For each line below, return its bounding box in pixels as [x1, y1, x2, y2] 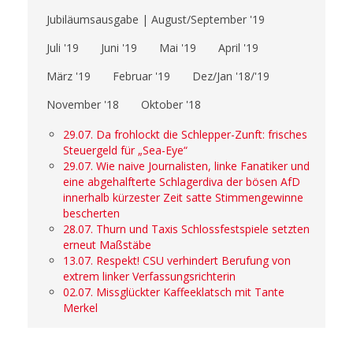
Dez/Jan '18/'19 [192, 69, 269, 84]
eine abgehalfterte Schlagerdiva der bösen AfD [63, 174, 300, 190]
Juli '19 [46, 40, 79, 56]
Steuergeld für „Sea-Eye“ [63, 143, 188, 158]
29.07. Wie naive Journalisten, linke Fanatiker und [63, 158, 310, 174]
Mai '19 [159, 40, 196, 56]
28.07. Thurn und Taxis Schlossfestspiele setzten [63, 221, 310, 237]
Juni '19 [101, 40, 137, 56]
